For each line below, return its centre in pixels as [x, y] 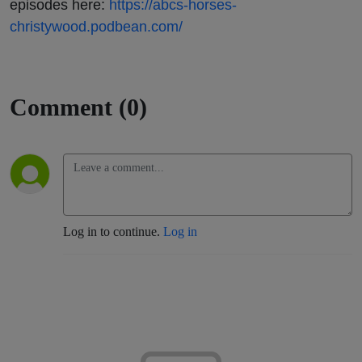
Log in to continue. [113, 231]
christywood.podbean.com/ [96, 26]
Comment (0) [78, 107]
